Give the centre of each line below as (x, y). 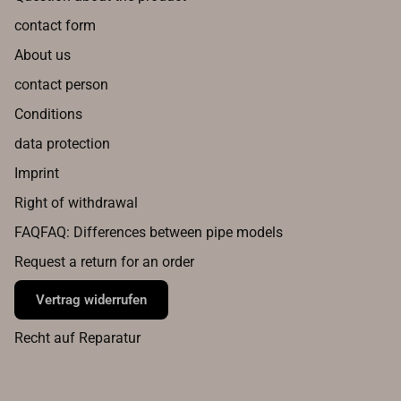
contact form (55, 26)
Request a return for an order (104, 262)
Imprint (37, 174)
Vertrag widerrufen (91, 300)
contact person (61, 85)
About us (43, 55)
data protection (62, 144)
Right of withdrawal (76, 203)
